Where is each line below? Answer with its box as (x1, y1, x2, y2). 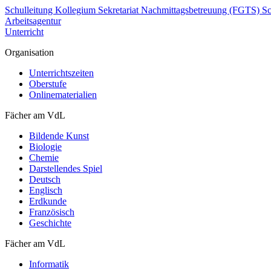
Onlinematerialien (29, 90, 97, 100)
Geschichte (29, 218, 71, 228)
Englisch (29, 185, 62, 195)
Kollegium (55, 5, 98, 15)
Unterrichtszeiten (29, 68, 94, 78)
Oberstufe (29, 79, 67, 89)
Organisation (5, 47, 54, 57)
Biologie (29, 142, 62, 152)
